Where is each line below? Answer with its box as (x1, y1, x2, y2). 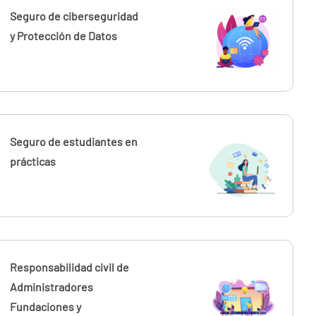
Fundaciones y (10, 300, 82, 313)
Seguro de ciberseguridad (10, 9, 139, 23)
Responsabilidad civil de (10, 260, 130, 274)
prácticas (10, 154, 56, 168)
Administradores (10, 280, 94, 293)
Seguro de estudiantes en (10, 135, 138, 148)
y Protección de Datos (10, 29, 118, 42)
